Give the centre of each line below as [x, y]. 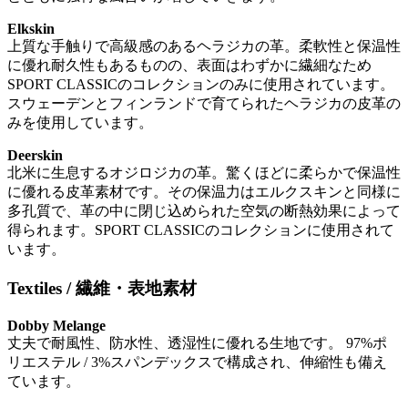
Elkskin [31, 29]
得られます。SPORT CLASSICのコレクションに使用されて [201, 230]
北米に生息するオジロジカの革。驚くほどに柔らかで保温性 [204, 173]
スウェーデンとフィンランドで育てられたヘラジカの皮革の [204, 104]
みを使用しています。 [80, 123]
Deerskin [35, 156]
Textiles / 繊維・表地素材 [102, 289]
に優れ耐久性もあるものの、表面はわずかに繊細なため [189, 66]
